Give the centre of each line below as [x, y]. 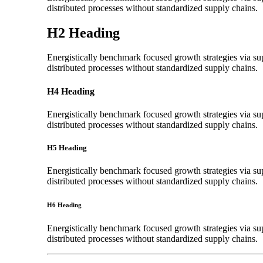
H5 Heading [67, 148]
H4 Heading [71, 91]
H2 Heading [83, 33]
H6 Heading [64, 205]
